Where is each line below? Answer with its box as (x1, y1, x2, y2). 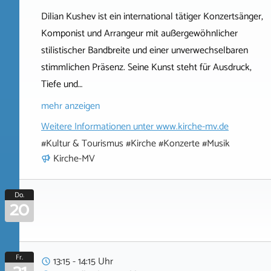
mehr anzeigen (41, 97, 100, 114)
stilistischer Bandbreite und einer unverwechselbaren (41, 42, 248, 59)
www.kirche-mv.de (156, 118, 229, 135)
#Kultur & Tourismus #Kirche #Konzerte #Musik (41, 135, 230, 152)
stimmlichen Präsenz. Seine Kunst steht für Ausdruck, (41, 59, 252, 76)
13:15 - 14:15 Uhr (53, 253, 113, 270)
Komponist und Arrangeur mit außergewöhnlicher (41, 25, 238, 42)
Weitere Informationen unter (41, 118, 156, 135)
